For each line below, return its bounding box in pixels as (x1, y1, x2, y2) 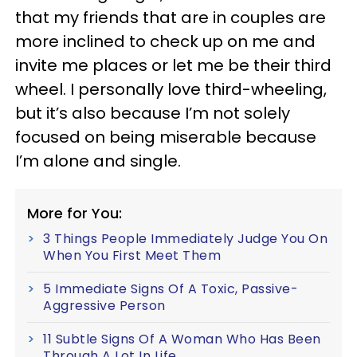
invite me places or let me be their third (15, 53, 331, 76)
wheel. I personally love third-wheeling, (15, 77, 327, 100)
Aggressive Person (43, 296, 166, 315)
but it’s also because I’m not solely (15, 101, 290, 124)
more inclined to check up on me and (15, 29, 316, 53)
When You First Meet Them (43, 245, 221, 265)
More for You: (27, 202, 122, 223)
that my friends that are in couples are (15, 6, 326, 29)
